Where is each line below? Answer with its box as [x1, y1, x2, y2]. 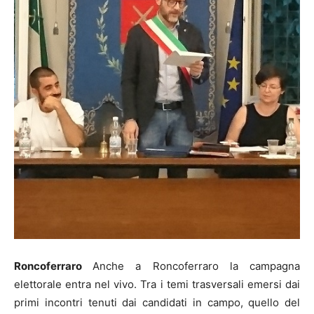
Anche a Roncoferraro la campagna [93, 259, 301, 273]
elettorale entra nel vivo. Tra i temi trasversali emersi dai [14, 278, 300, 292]
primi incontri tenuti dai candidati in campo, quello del [14, 296, 300, 310]
